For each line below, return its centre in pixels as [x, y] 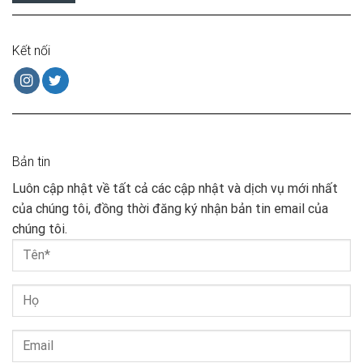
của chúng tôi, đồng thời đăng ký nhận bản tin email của [170, 208]
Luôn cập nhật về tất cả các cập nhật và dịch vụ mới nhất [175, 188]
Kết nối [31, 50]
